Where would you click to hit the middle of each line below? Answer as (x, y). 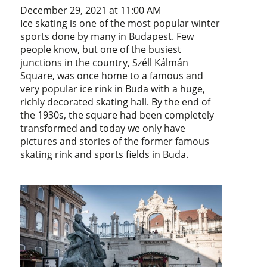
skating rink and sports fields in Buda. (105, 155)
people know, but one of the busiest (101, 50)
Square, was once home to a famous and (112, 76)
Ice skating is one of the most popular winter (120, 24)
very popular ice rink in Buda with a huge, (113, 89)
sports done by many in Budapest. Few (107, 37)
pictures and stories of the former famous (115, 142)
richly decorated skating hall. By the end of (116, 102)
